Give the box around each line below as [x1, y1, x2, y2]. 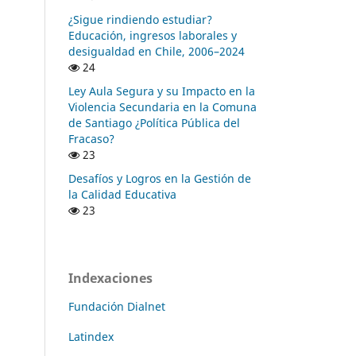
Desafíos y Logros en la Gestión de [68, 170, 251, 186]
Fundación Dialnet [68, 298, 165, 314]
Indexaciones [68, 269, 153, 287]
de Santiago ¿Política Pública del [68, 114, 240, 130]
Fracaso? [68, 130, 114, 146]
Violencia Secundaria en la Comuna [68, 99, 257, 114]
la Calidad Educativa [68, 186, 176, 202]
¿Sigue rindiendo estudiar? [68, 11, 212, 27]
